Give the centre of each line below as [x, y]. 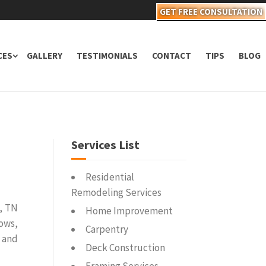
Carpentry [107, 229]
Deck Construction [126, 247]
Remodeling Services [117, 192]
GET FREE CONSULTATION [211, 12]
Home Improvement [129, 210]
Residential [110, 177]
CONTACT [172, 56]
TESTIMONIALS [107, 56]
